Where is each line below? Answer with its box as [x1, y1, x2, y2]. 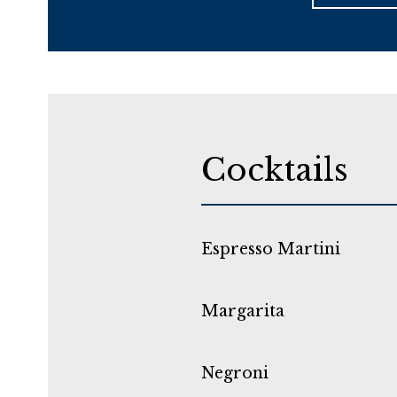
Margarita [201, 300, 284, 321]
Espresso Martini [201, 238, 340, 259]
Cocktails [201, 150, 348, 189]
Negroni [201, 362, 269, 383]
